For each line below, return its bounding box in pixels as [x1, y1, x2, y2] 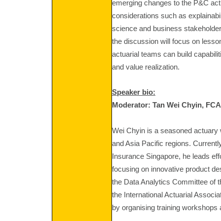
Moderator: [112, 101, 150, 109]
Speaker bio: [112, 88, 155, 96]
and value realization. [112, 63, 182, 71]
